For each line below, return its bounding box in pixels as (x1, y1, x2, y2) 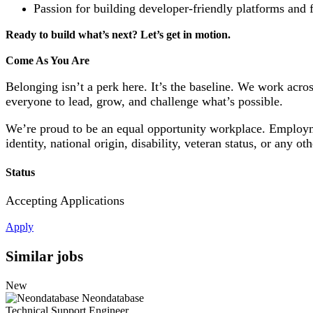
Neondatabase (82, 291, 144, 304)
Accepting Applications (6, 193, 124, 208)
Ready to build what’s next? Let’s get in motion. (6, 29, 231, 41)
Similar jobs (6, 248, 83, 265)
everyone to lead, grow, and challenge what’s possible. (6, 94, 283, 109)
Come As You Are (6, 54, 89, 66)
